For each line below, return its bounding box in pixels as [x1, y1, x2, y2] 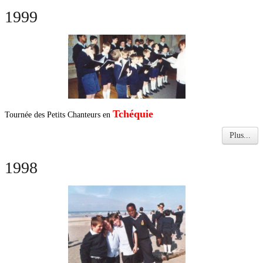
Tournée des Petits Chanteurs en [5, 110, 113, 119]
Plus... [230, 130, 251, 140]
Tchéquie [113, 107, 153, 120]
